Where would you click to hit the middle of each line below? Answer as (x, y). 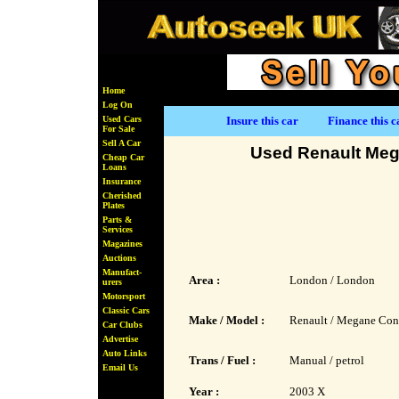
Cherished (122, 195)
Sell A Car (122, 143)
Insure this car (262, 121)
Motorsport (124, 296)
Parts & (117, 220)
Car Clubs (122, 325)
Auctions (119, 258)
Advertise (120, 339)
